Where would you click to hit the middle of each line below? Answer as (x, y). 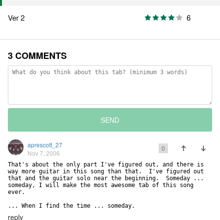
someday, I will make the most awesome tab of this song (101, 185)
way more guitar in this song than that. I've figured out (106, 172)
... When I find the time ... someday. (71, 206)
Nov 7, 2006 (44, 153)
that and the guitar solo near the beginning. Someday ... (106, 179)
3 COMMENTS (37, 56)
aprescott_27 (45, 145)
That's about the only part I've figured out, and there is (106, 165)
